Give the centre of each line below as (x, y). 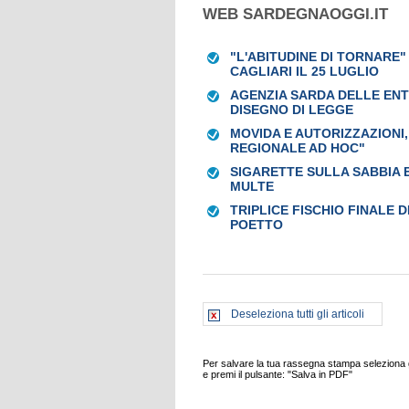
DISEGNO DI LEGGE (292, 110)
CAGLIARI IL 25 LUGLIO (304, 71)
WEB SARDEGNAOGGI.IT (295, 14)
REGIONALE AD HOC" (298, 148)
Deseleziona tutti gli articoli (298, 314)
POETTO (257, 225)
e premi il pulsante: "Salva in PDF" (278, 374)
